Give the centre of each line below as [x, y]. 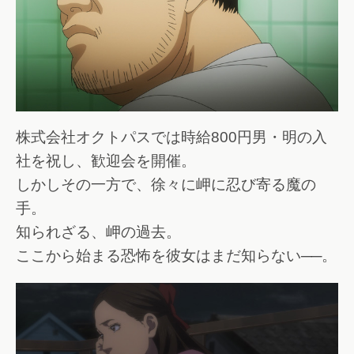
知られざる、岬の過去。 [98, 232]
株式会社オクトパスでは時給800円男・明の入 [171, 137]
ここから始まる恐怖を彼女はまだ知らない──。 [176, 256]
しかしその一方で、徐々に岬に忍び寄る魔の [166, 185]
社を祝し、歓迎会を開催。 [106, 161]
